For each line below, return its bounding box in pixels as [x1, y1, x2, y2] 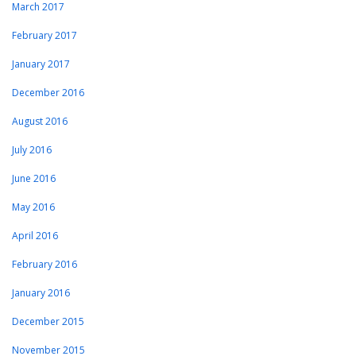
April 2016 [12, 229, 58, 243]
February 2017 [12, 29, 77, 43]
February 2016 [12, 257, 77, 272]
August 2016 [12, 114, 68, 129]
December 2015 [12, 315, 84, 329]
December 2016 [12, 86, 84, 100]
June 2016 [12, 172, 56, 186]
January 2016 [12, 286, 70, 300]
